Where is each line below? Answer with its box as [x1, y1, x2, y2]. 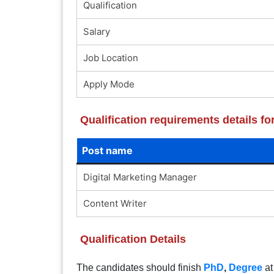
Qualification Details [80, 232, 186, 245]
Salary [83, 25, 110, 37]
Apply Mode [83, 78, 135, 90]
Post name [81, 144, 133, 157]
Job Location [83, 51, 138, 64]
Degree [228, 262, 262, 273]
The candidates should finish [76, 262, 204, 273]
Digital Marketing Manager [83, 171, 197, 183]
